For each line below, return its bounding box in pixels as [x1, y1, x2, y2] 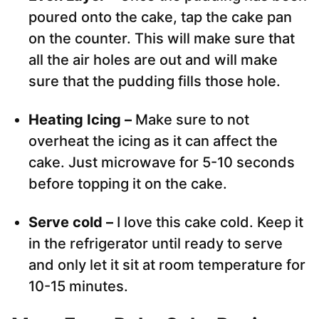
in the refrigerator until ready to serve [28, 235, 283, 253]
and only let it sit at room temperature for [28, 256, 305, 274]
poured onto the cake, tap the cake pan [28, 9, 292, 26]
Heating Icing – [28, 111, 135, 129]
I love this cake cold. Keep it [117, 214, 303, 231]
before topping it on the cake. [28, 175, 227, 193]
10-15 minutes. [28, 278, 128, 296]
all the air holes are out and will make [28, 51, 278, 69]
